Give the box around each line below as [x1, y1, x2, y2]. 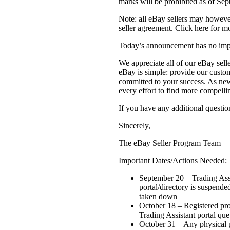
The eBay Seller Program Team [118, 139, 221, 148]
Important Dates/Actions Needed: [118, 156, 227, 165]
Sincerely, [118, 121, 150, 130]
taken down [139, 192, 177, 201]
